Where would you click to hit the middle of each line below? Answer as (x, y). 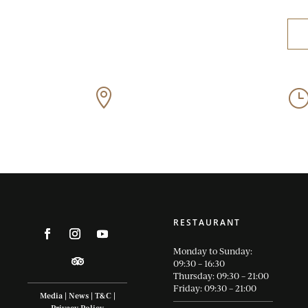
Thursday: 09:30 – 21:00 (222, 276)
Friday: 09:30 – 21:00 (214, 288)
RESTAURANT (207, 223)
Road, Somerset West (176, 102)
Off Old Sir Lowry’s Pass (180, 91)
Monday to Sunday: (212, 251)
